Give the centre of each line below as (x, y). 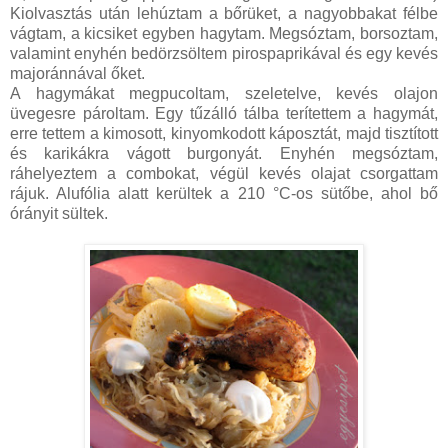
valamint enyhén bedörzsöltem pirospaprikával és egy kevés (224, 54)
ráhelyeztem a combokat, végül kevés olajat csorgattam (224, 174)
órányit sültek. (59, 214)
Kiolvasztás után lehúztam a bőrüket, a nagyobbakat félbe (224, 14)
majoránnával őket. (79, 74)
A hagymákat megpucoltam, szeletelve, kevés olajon (224, 94)
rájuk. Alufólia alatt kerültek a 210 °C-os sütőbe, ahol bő (224, 194)
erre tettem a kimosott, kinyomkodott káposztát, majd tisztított (224, 134)
